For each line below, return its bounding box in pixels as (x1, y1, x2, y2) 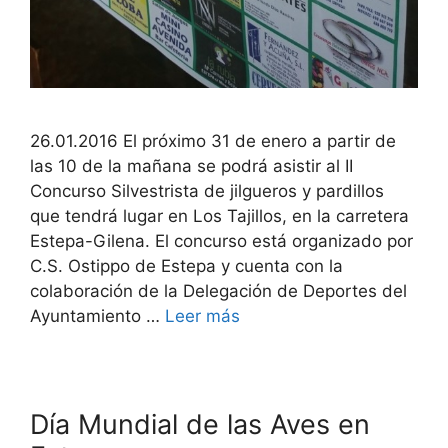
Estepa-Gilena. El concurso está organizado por (30, 230, 413, 251)
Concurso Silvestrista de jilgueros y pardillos (30, 180, 384, 201)
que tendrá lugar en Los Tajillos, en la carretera (30, 205, 409, 226)
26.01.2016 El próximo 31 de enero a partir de (30, 130, 396, 151)
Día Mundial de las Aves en (30, 407, 370, 441)
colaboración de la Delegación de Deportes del (30, 280, 407, 301)
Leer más (165, 305, 240, 326)
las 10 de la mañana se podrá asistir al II (30, 155, 353, 176)
